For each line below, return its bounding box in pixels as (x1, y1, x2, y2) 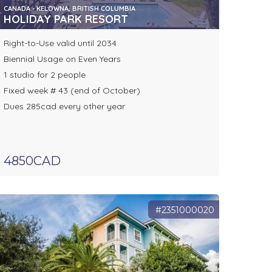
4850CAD (3, 154, 61, 169)
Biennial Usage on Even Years (3, 53, 121, 65)
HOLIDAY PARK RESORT (3, 12, 128, 27)
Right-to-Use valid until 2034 (3, 38, 117, 49)
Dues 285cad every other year (3, 101, 125, 112)
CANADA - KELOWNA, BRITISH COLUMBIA (3, 4, 135, 13)
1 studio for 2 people (3, 69, 86, 81)
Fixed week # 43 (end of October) (3, 85, 140, 97)
